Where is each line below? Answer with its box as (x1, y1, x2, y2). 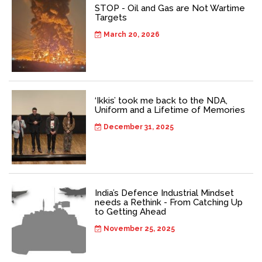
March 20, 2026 (102, 30, 160, 39)
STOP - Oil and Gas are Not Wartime (95, 2, 245, 13)
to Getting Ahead (95, 206, 166, 217)
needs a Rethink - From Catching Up (95, 196, 243, 208)
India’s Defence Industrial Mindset (95, 187, 234, 198)
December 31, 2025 (102, 122, 174, 131)
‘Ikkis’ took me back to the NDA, (95, 95, 227, 106)
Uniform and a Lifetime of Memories (95, 104, 245, 115)
